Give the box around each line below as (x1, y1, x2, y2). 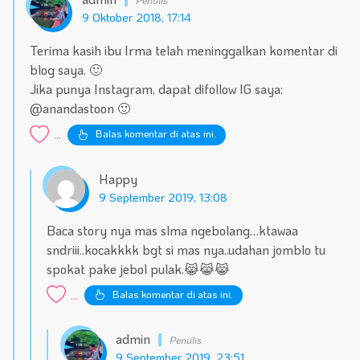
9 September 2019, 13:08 (99, 189, 228, 205)
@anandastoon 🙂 (30, 100, 131, 117)
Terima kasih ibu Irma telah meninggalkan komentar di (30, 42, 338, 59)
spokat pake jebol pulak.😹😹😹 (47, 260, 231, 277)
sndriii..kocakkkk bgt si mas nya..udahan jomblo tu (47, 240, 326, 258)
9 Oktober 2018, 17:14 (81, 10, 191, 26)
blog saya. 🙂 (30, 61, 103, 79)
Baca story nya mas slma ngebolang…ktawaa (47, 221, 299, 239)
